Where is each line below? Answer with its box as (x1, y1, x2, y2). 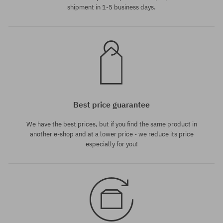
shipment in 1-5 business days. (67, 3, 156, 11)
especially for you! (85, 140, 138, 148)
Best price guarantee (73, 100, 150, 110)
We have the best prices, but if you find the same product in (26, 120, 197, 128)
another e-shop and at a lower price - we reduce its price (29, 130, 194, 138)
